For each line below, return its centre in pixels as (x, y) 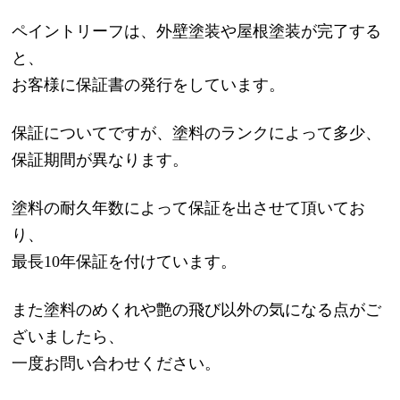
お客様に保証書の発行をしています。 (149, 84)
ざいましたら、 (68, 336)
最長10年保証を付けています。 (125, 261)
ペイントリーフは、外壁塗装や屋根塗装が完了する (197, 31)
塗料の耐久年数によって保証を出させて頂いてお (189, 208)
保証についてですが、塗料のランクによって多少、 (197, 133)
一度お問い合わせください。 (117, 363)
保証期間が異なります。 (100, 159)
